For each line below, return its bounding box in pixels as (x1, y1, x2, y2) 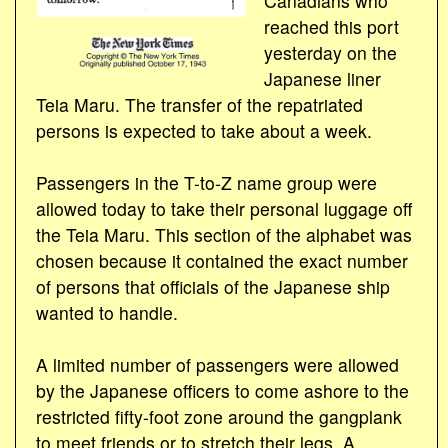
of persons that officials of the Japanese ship (36, 273, 390, 299)
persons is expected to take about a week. (36, 117, 372, 143)
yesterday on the (264, 39, 398, 65)
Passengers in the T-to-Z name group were (36, 169, 377, 195)
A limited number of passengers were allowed (36, 351, 399, 377)
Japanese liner (264, 65, 382, 91)
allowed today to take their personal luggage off (36, 195, 412, 221)
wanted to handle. (36, 299, 178, 325)
